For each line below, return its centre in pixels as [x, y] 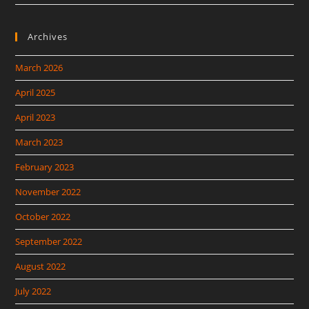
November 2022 [48, 192]
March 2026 [39, 68]
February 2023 [45, 167]
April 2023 [36, 118]
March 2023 [39, 142]
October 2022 [43, 217]
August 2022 [41, 267]
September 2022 [49, 242]
